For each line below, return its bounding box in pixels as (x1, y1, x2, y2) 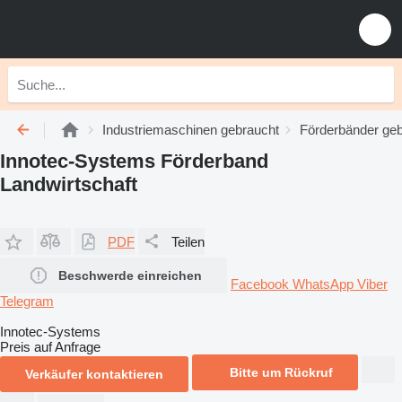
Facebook (231, 276, 293, 292)
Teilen (171, 233, 205, 249)
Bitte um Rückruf (230, 365, 333, 380)
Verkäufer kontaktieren (25, 367, 163, 381)
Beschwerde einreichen (58, 268, 202, 283)
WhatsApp (293, 276, 357, 292)
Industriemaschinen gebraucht (102, 122, 279, 137)
